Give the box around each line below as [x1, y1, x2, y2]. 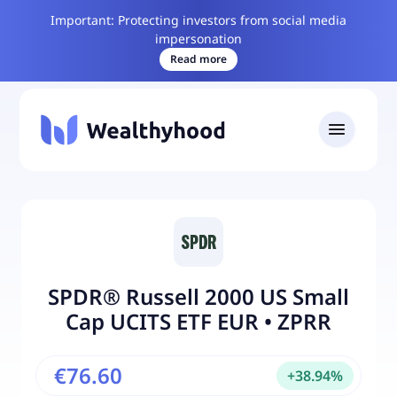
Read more [170, 51, 227, 66]
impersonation [155, 30, 242, 47]
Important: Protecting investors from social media [51, 12, 346, 28]
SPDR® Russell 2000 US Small [48, 281, 349, 311]
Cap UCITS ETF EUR [66, 306, 259, 336]
